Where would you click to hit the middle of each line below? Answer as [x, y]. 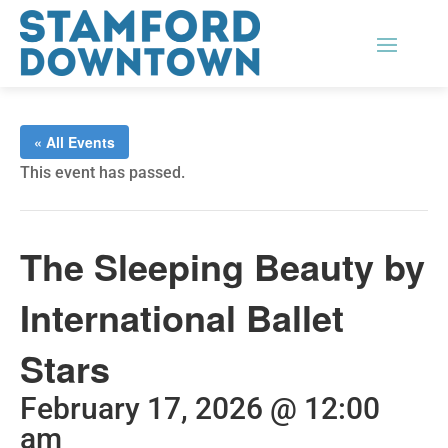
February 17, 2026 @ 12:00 [200, 408]
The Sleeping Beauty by [222, 265]
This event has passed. [102, 172]
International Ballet [182, 316]
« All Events [74, 141]
